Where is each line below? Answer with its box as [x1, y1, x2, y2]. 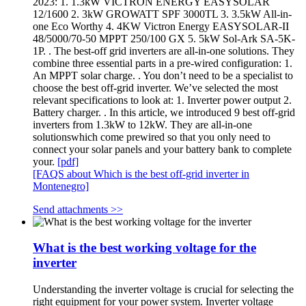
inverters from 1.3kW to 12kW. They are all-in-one [33, 118, 252, 130]
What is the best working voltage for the [33, 240, 256, 255]
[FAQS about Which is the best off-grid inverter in [33, 167, 249, 180]
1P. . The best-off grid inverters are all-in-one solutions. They [33, 44, 294, 57]
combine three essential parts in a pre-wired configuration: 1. [33, 57, 292, 69]
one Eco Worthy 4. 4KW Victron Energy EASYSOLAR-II [33, 20, 289, 32]
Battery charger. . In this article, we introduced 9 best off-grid [33, 106, 295, 118]
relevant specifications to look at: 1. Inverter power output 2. [33, 94, 292, 106]
